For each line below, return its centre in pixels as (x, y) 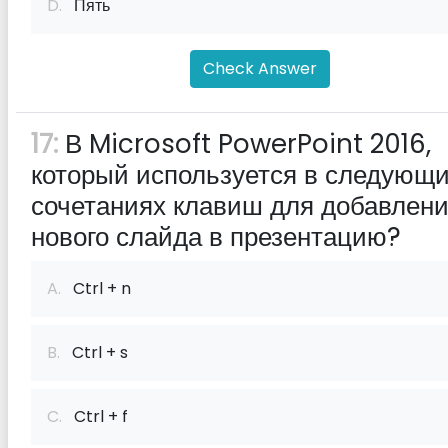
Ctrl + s (94, 352)
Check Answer (260, 68)
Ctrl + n (96, 288)
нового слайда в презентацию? (216, 237)
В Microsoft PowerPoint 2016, (244, 144)
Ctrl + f (95, 416)
